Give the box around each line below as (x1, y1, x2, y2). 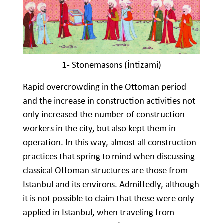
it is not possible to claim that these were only (23, 192, 194, 204)
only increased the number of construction (23, 109, 185, 120)
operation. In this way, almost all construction (23, 136, 196, 148)
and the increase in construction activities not (23, 95, 195, 107)
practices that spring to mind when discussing (23, 150, 195, 162)
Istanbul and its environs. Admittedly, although (23, 178, 199, 190)
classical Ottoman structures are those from (23, 164, 188, 176)
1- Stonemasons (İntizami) (62, 59, 161, 71)
